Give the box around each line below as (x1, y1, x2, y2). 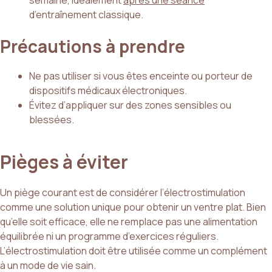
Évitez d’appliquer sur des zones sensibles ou (29, 98, 231, 112)
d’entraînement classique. (29, 8, 143, 22)
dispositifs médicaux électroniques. (29, 84, 187, 98)
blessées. (29, 113, 74, 127)
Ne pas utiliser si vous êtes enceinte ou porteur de (29, 69, 253, 83)
